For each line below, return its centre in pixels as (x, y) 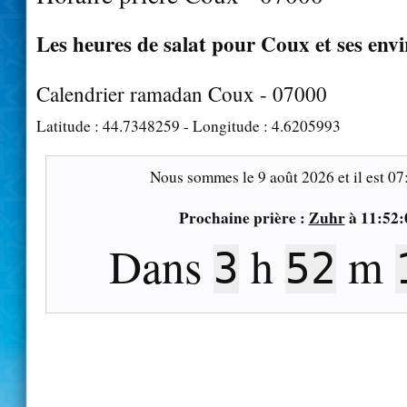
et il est (361, 176)
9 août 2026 (296, 176)
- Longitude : (226, 125)
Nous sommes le (203, 176)
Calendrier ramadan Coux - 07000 (182, 93)
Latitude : (69, 125)
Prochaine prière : (243, 217)
